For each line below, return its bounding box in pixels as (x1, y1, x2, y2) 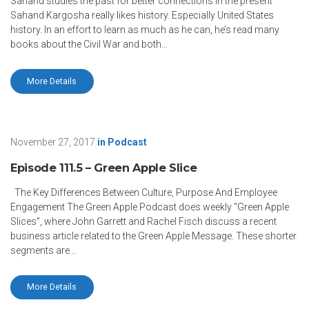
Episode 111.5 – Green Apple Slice (10, 160, 197, 175)
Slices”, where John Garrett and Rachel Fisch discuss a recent (10, 215, 277, 227)
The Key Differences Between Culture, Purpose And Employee (10, 186, 277, 198)
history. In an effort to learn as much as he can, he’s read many (10, 24, 279, 35)
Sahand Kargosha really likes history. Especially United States (10, 10, 274, 21)
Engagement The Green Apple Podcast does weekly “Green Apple (10, 201, 289, 212)
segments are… (10, 244, 76, 256)
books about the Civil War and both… (10, 39, 168, 50)
